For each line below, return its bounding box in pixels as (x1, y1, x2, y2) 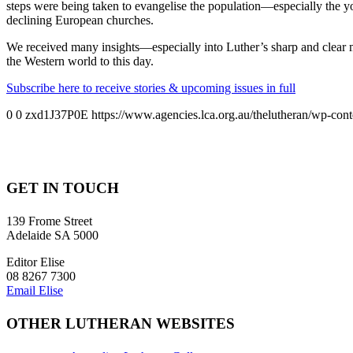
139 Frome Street (6, 214, 92, 229)
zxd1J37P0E (25, 107, 88, 121)
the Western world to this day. (6, 54, 154, 68)
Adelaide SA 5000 (6, 229, 98, 243)
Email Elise (6, 284, 63, 298)
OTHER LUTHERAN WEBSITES (6, 314, 235, 332)
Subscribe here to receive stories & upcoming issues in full (6, 80, 295, 95)
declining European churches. (6, 13, 154, 27)
